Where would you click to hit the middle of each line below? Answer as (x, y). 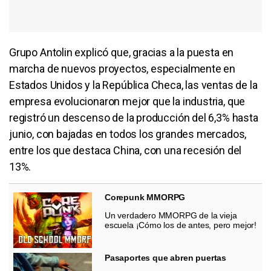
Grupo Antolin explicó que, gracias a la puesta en (122, 52)
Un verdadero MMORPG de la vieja (171, 215)
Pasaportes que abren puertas (165, 257)
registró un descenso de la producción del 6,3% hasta (134, 117)
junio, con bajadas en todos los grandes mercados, (128, 134)
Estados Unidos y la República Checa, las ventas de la (133, 85)
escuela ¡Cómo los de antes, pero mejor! (181, 225)
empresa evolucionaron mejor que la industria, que (127, 101)
